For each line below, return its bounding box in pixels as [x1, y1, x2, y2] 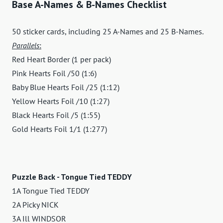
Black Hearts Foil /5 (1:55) [12, 110, 100, 120]
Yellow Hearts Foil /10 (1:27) [12, 96, 110, 106]
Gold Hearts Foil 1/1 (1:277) [12, 123, 107, 134]
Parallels [12, 40, 39, 50]
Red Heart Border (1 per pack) [12, 54, 111, 64]
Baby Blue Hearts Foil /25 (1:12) [12, 82, 119, 92]
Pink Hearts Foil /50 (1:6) [12, 68, 97, 78]
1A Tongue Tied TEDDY [12, 185, 90, 196]
